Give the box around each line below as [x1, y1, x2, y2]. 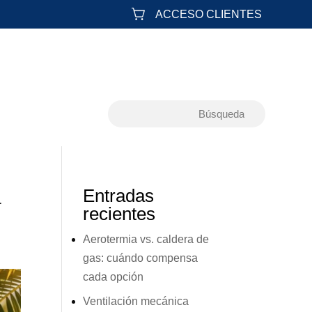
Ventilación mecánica [83, 295, 189, 307]
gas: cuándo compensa [83, 251, 198, 264]
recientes [83, 203, 156, 224]
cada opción [83, 270, 144, 283]
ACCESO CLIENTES [155, 8, 263, 20]
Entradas [83, 185, 155, 206]
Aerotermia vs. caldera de [83, 233, 210, 245]
